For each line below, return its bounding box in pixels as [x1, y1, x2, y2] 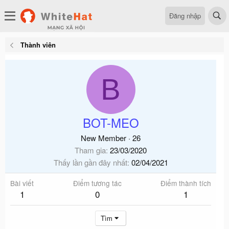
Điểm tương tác [73, 178, 122, 188]
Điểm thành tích [161, 178, 211, 188]
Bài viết [10, 178, 34, 188]
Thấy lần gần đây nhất [53, 157, 127, 168]
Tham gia [75, 145, 106, 155]
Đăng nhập [169, 10, 201, 20]
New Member [81, 132, 126, 143]
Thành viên [20, 40, 56, 50]
